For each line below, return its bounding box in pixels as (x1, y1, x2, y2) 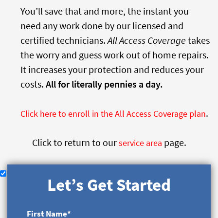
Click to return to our (32, 136, 119, 148)
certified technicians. (20, 34, 108, 46)
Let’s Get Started (47, 174, 171, 196)
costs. (20, 78, 46, 90)
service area (118, 137, 162, 148)
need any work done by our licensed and (20, 19, 183, 32)
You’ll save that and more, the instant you (20, 5, 189, 17)
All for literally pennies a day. (46, 78, 163, 90)
